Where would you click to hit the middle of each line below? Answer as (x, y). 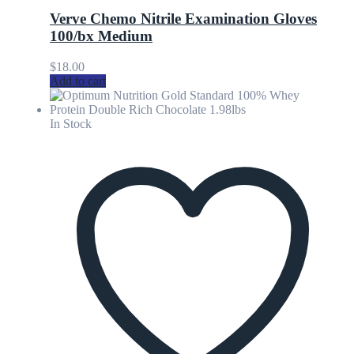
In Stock (71, 124)
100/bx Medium (101, 36)
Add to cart (78, 81)
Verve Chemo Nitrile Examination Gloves (183, 19)
